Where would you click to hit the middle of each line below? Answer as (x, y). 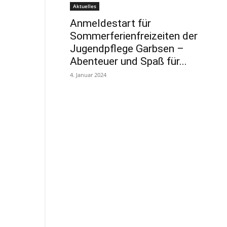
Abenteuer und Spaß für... (128, 61)
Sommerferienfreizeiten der (134, 36)
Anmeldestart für (110, 23)
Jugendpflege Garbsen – (127, 49)
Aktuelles (85, 6)
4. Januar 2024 (88, 75)
